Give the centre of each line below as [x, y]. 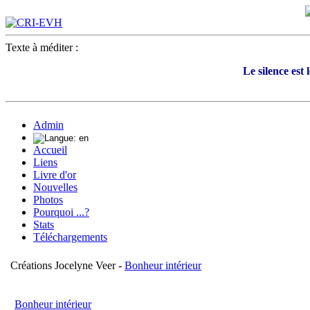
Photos [48, 200]
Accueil [50, 150]
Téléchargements [70, 237]
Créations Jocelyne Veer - [67, 265]
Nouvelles [55, 187]
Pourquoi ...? [61, 212]
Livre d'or [55, 175]
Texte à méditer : [45, 47]
